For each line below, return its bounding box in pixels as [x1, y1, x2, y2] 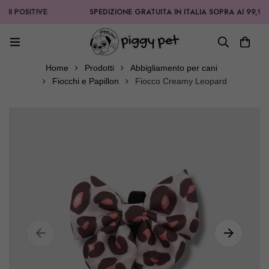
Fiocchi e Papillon [52, 76, 119, 86]
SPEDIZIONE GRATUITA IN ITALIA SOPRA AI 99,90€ [72, 7, 255, 17]
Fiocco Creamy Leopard [134, 76, 227, 86]
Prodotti [84, 63, 114, 73]
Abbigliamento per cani [130, 63, 217, 73]
